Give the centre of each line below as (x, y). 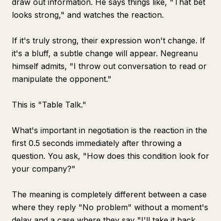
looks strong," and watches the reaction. (88, 15)
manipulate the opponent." (62, 79)
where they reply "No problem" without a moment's (110, 207)
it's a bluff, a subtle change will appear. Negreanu (105, 53)
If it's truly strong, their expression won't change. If (109, 40)
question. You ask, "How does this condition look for (110, 156)
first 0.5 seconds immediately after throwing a (97, 143)
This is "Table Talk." (49, 105)
